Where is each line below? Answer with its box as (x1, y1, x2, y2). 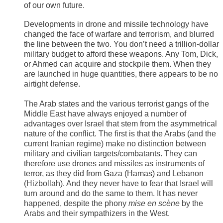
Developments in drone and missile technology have (24, 20, 209, 29)
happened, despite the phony (24, 199, 128, 208)
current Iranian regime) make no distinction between (24, 139, 206, 148)
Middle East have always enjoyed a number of (24, 110, 186, 118)
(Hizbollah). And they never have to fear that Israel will (24, 179, 213, 188)
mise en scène (128, 199, 180, 208)
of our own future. (24, 1, 85, 10)
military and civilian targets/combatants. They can (24, 149, 197, 158)
